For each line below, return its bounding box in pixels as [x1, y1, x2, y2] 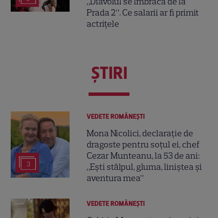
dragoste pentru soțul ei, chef [87, 139, 200, 150]
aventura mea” [87, 172, 144, 183]
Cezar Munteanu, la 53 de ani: [87, 150, 200, 161]
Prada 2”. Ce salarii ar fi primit [87, 7, 200, 18]
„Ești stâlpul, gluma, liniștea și [87, 161, 202, 172]
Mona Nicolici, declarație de [87, 127, 194, 139]
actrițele [87, 18, 120, 29]
